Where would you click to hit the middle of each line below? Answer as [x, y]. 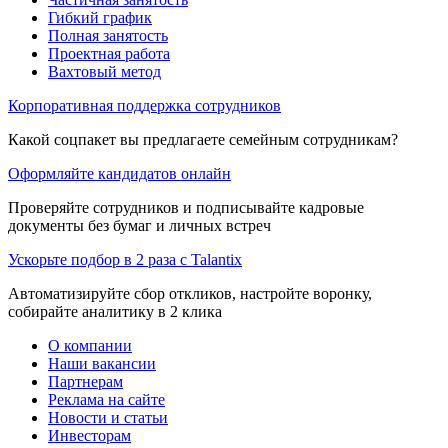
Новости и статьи [108, 417]
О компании [90, 345]
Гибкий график [100, 17]
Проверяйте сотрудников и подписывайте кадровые [186, 207]
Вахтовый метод [104, 71]
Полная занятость [108, 35]
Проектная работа [109, 53]
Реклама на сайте [106, 399]
